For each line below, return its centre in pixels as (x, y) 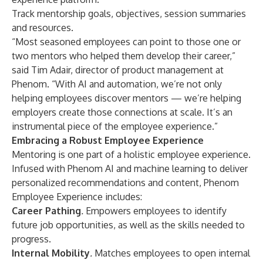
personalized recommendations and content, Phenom (125, 183)
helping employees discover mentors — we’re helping (127, 98)
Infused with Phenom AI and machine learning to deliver (130, 168)
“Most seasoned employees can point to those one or (126, 42)
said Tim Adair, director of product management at (118, 70)
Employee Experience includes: (77, 197)
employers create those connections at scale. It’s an (122, 112)
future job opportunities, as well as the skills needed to (128, 225)
